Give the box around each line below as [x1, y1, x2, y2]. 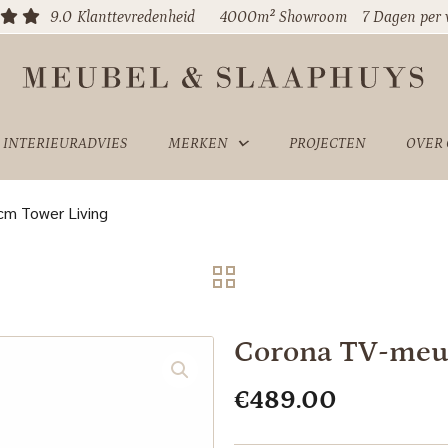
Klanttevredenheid [77, 8, 196, 26]
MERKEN [167, 135, 228, 152]
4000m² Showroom [220, 8, 348, 26]
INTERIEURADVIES [2, 135, 128, 152]
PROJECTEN [288, 135, 366, 152]
